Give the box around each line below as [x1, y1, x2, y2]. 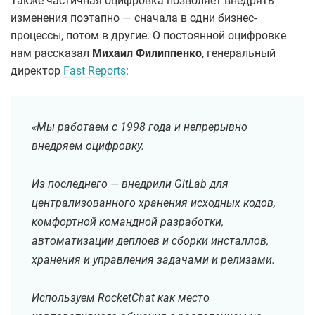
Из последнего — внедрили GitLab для [32, 177, 229, 191]
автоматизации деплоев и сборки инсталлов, [32, 234, 269, 248]
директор [11, 64, 63, 78]
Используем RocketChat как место [32, 291, 210, 305]
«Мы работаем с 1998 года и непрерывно [32, 120, 247, 134]
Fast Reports [63, 64, 126, 78]
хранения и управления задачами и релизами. [32, 253, 275, 267]
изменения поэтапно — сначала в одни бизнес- [11, 11, 257, 25]
